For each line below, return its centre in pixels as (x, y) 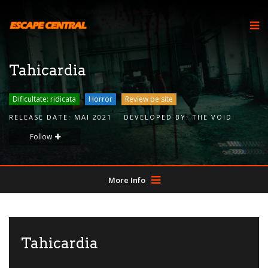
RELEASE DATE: (42, 117)
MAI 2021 (93, 117)
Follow (41, 137)
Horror (100, 99)
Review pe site (149, 99)
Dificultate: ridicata (44, 99)
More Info (127, 180)
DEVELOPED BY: (158, 117)
